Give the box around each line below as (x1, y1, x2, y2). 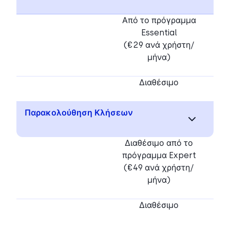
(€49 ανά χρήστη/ (124, 162, 194, 172)
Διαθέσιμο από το (125, 138, 193, 148)
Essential (141, 27, 177, 37)
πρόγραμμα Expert (122, 150, 196, 160)
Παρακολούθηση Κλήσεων (25, 107, 133, 118)
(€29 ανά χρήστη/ (123, 40, 195, 50)
